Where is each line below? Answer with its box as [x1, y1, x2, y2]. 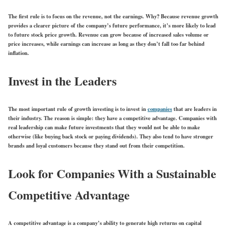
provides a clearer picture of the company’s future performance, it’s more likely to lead [8, 21, 216, 30]
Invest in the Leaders [8, 71, 117, 90]
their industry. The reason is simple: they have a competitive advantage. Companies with [8, 113, 217, 122]
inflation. [8, 48, 29, 57]
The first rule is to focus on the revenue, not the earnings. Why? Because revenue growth [8, 12, 218, 20]
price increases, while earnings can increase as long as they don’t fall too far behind [8, 39, 205, 48]
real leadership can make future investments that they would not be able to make [8, 123, 200, 131]
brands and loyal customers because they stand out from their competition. [8, 141, 185, 150]
